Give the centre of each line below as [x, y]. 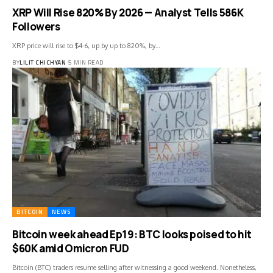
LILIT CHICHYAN [43, 62]
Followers [36, 26]
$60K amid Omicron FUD [71, 248]
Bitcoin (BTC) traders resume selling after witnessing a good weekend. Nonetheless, [134, 267]
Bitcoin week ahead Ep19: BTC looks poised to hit [132, 234]
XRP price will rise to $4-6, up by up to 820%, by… [86, 45]
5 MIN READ [86, 62]
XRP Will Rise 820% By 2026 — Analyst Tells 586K [128, 12]
